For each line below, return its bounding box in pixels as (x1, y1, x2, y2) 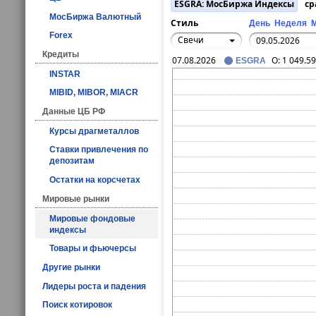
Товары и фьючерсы (49, 243, 136, 254)
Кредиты (42, 49, 79, 60)
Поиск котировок (42, 300, 112, 310)
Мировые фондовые (49, 213, 135, 224)
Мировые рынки (42, 193, 109, 204)
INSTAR (49, 68, 80, 79)
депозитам (49, 156, 95, 166)
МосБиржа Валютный (49, 11, 141, 22)
